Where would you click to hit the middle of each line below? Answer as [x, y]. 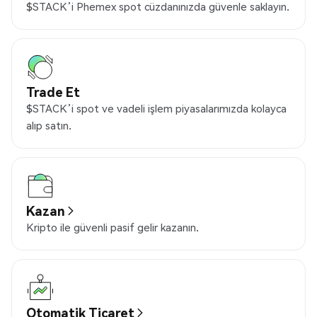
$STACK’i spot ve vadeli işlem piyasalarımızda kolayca [156, 109]
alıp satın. [49, 126]
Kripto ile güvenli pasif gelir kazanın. [113, 227]
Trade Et [53, 92]
